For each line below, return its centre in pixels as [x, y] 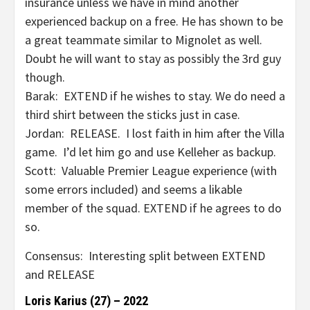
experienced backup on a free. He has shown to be [154, 21]
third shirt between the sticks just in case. [134, 115]
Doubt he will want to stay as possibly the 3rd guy [153, 58]
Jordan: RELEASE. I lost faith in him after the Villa [155, 133]
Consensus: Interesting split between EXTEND [145, 256]
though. [45, 77]
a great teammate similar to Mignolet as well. [144, 40]
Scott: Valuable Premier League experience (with [151, 171]
